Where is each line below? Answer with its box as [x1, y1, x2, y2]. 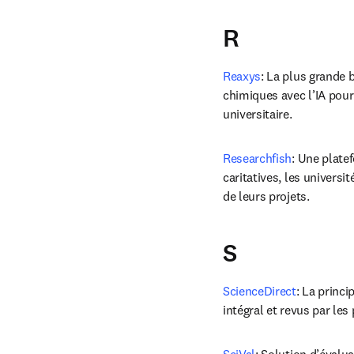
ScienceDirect [223, 283, 296, 299]
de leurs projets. [223, 188, 310, 204]
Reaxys [223, 68, 262, 84]
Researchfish [223, 150, 292, 166]
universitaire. [223, 106, 292, 122]
